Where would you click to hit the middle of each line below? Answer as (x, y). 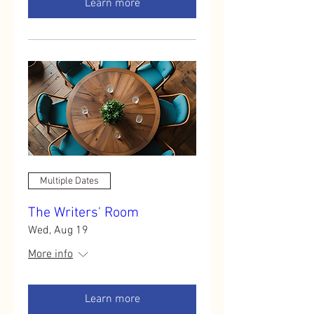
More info (50, 254)
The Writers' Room (83, 213)
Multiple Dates (69, 181)
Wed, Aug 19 (58, 231)
